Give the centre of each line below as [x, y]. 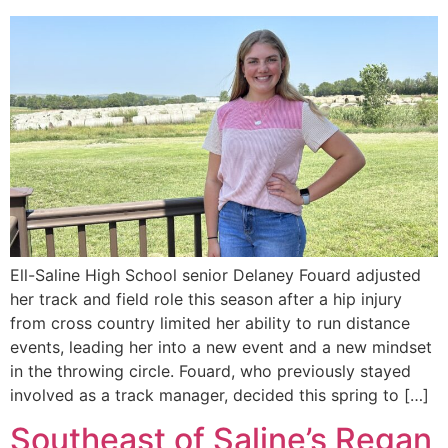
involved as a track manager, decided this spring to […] [219, 394]
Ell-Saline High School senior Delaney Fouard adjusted [215, 274]
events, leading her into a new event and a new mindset [221, 346]
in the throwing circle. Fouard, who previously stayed [210, 370]
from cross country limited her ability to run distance [210, 322]
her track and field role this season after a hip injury [206, 298]
